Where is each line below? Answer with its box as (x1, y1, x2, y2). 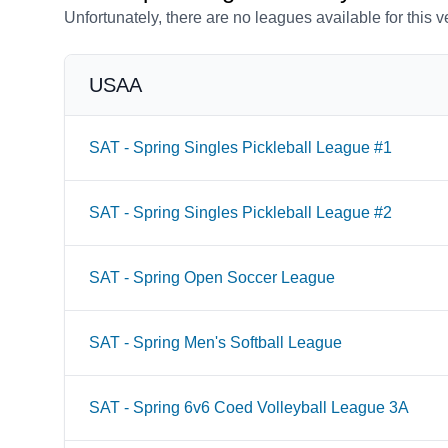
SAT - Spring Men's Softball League (89, 334, 342, 351)
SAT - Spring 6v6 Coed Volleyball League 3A (89, 399, 409, 416)
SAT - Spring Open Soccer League (89, 269, 335, 286)
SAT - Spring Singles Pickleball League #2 (89, 204, 392, 221)
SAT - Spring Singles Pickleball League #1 (89, 139, 392, 156)
